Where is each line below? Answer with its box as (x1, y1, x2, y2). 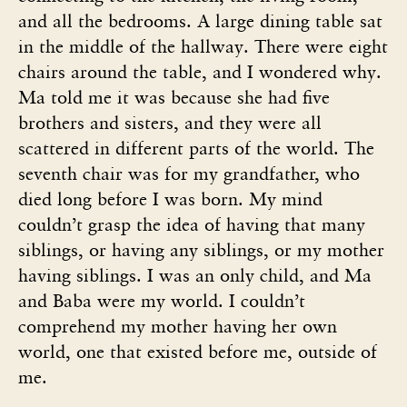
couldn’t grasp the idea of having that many (18, 213, 365, 235)
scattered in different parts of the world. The (18, 136, 374, 159)
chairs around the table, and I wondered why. (18, 60, 382, 83)
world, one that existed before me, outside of (18, 340, 377, 362)
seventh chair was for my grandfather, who (18, 162, 360, 184)
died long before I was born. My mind (18, 187, 323, 210)
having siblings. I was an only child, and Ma (18, 263, 372, 286)
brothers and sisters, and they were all (18, 111, 322, 134)
